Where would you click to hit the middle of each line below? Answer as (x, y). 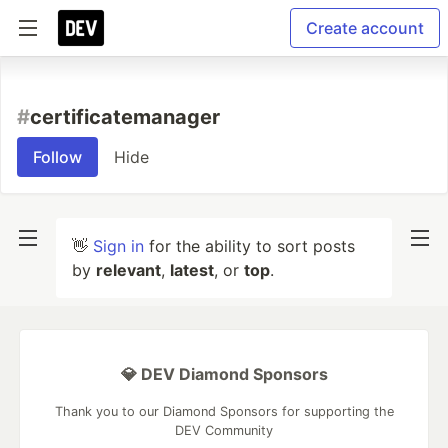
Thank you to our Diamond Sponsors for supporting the (224, 411)
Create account (365, 28)
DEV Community (224, 430)
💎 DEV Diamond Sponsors (224, 374)
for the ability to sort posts (249, 246)
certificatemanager (125, 117)
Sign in (118, 246)
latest (192, 270)
